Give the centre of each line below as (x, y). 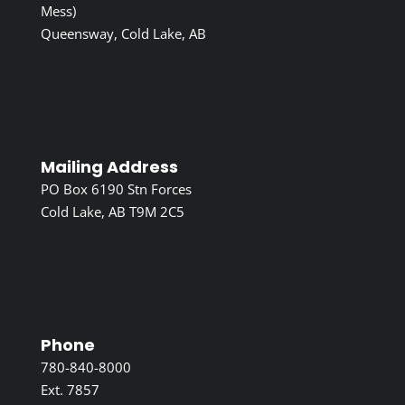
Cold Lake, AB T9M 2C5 (112, 211)
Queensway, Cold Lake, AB (123, 33)
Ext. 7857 (70, 389)
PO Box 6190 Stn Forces (116, 188)
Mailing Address (109, 166)
